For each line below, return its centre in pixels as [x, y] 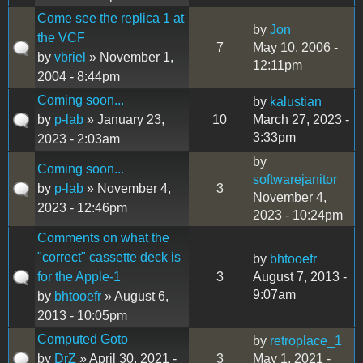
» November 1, [130, 57]
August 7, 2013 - [300, 276]
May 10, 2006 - [295, 47]
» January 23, [124, 119]
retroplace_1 [306, 340]
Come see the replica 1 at [111, 18]
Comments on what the [103, 237]
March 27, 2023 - [301, 119]
